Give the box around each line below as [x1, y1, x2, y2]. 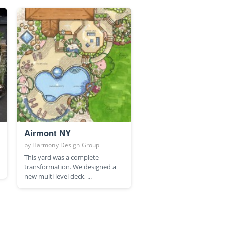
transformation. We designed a [24, 162, 116, 172]
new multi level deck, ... [24, 172, 92, 181]
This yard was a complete [24, 153, 99, 162]
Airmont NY [24, 127, 71, 139]
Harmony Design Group [32, 141, 100, 150]
